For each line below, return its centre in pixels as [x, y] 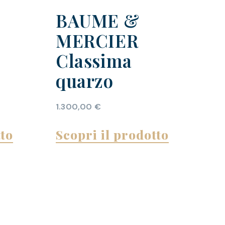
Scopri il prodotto [112, 135]
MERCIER [97, 41]
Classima [94, 61]
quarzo [84, 81]
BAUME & [97, 21]
